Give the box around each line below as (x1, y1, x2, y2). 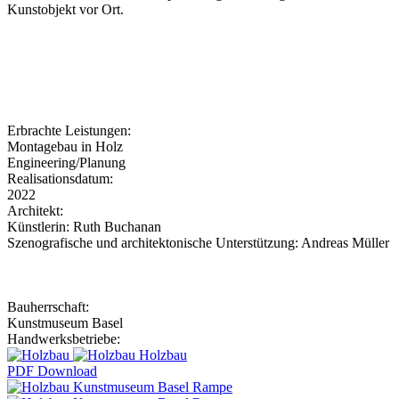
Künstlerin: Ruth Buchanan (7, 219, 161, 235)
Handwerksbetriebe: (7, 331, 120, 347)
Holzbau (139, 347, 187, 363)
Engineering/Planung (7, 155, 126, 171)
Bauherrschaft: (7, 299, 89, 315)
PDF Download (7, 363, 97, 379)
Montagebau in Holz (7, 139, 123, 155)
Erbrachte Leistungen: (7, 123, 131, 139)
